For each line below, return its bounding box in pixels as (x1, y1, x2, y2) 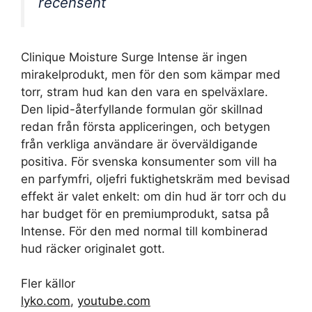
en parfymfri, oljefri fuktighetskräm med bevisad (21, 171, 290, 186)
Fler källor (21, 276, 75, 291)
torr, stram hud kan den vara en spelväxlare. (21, 84, 268, 99)
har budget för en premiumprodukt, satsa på (21, 206, 270, 221)
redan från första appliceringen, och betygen (21, 119, 270, 134)
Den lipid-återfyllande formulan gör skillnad (21, 102, 263, 116)
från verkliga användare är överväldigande (21, 136, 258, 151)
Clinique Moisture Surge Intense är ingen (21, 49, 247, 64)
